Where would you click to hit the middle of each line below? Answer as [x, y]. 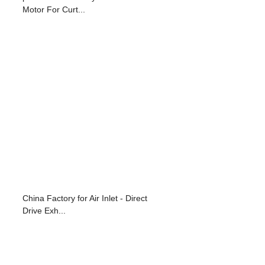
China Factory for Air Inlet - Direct [85, 198]
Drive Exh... [44, 210]
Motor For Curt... [54, 9]
